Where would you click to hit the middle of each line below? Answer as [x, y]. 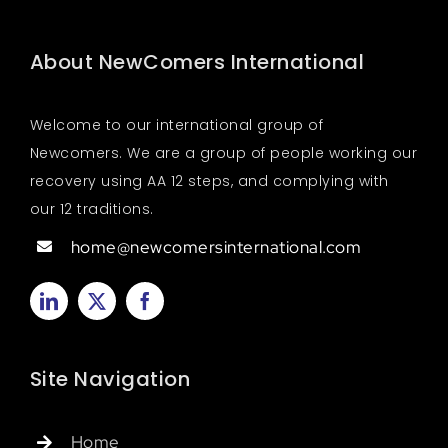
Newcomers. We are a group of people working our [223, 152]
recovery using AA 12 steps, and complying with [209, 180]
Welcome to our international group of [176, 124]
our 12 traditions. [91, 208]
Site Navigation [110, 378]
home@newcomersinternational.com [216, 246]
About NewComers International [197, 61]
